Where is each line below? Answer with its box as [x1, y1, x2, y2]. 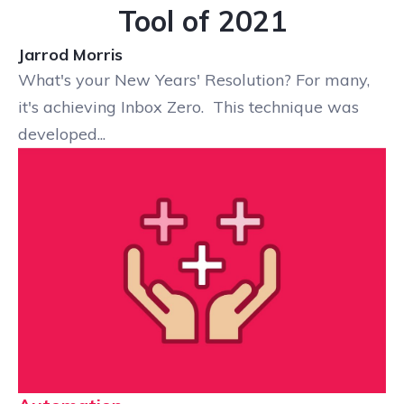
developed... [18, 123, 106, 144]
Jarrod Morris [18, 43, 123, 65]
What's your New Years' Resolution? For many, [18, 69, 370, 90]
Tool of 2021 [117, 2, 287, 39]
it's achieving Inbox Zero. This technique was [18, 96, 359, 117]
